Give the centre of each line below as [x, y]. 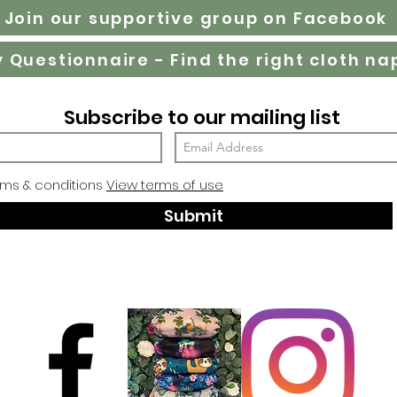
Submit [193, 216]
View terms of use [165, 184]
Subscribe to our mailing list [202, 117]
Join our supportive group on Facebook [196, 18]
